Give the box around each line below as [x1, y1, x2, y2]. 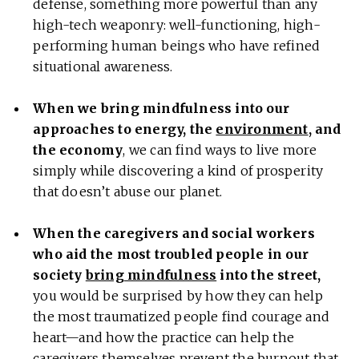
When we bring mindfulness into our [33, 100, 289, 117]
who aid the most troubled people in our [33, 246, 309, 263]
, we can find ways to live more [123, 142, 317, 159]
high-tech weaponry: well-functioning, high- [33, 17, 321, 34]
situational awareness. [33, 58, 173, 75]
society [33, 267, 86, 284]
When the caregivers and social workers [33, 225, 315, 242]
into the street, [216, 267, 321, 284]
